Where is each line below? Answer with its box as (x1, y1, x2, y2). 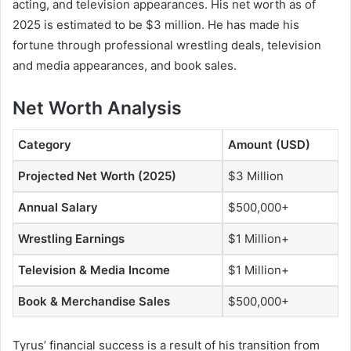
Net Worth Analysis (13, 96, 182, 119)
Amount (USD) (228, 137, 310, 153)
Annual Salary (18, 200, 98, 215)
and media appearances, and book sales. (13, 57, 237, 73)
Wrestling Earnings (18, 231, 125, 247)
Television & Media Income (18, 262, 170, 278)
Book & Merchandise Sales (18, 294, 170, 309)
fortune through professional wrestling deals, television (13, 37, 321, 52)
